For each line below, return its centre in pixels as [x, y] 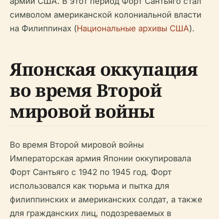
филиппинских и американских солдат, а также [106, 199]
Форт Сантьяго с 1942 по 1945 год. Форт [91, 172]
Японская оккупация [104, 69]
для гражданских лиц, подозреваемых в [90, 213]
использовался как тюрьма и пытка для [89, 186]
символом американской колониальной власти [106, 15]
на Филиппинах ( [43, 28]
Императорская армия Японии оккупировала [100, 158]
